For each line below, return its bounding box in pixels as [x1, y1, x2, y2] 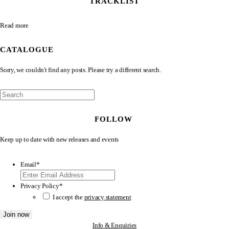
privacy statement [84, 193, 131, 201]
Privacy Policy [20, 181, 59, 190]
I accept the [52, 193, 84, 201]
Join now [3, 210, 29, 218]
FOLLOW [94, 114, 132, 123]
